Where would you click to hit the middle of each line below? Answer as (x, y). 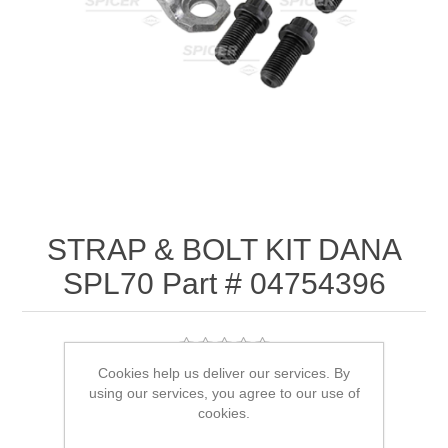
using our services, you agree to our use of (224, 393)
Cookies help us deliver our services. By (224, 373)
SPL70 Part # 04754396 (224, 284)
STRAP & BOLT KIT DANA (224, 250)
